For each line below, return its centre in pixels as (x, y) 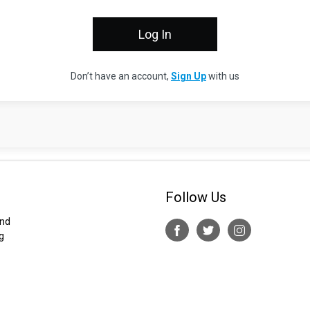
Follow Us (196, 198)
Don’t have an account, (121, 76)
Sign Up (189, 76)
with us (223, 76)
